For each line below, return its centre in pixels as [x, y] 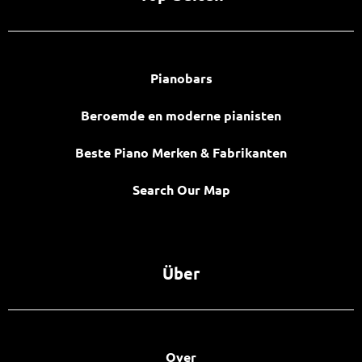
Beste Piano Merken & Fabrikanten [181, 152]
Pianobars [181, 78]
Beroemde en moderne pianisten [181, 115]
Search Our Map [181, 189]
